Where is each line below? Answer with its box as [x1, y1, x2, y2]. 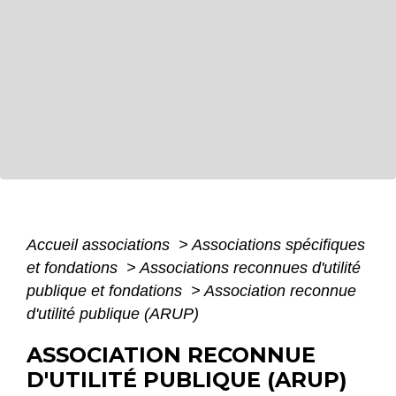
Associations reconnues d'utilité [140, 259, 361, 278]
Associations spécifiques [192, 236, 365, 255]
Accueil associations [27, 236, 174, 255]
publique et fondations [27, 282, 187, 301]
